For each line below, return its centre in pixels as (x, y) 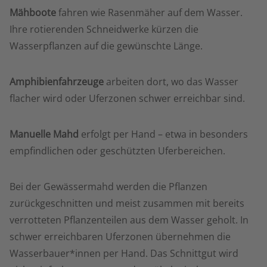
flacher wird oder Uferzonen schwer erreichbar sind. (127, 98)
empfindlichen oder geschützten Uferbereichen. (117, 151)
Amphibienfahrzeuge (57, 82)
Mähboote (33, 13)
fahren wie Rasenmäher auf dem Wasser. (149, 13)
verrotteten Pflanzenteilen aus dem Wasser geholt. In (129, 220)
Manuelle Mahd (44, 134)
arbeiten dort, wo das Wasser (171, 82)
